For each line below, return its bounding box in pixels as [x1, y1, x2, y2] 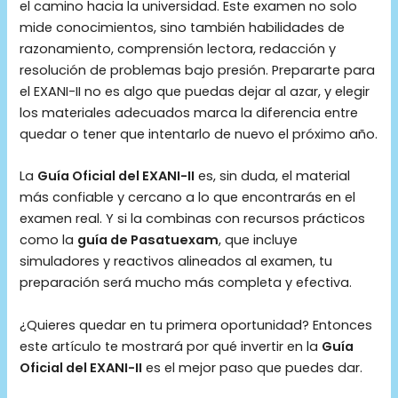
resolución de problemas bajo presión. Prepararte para [20, 60, 376, 79]
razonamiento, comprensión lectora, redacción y [20, 39, 337, 58]
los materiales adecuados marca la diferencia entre [20, 103, 359, 122]
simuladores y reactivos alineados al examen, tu [20, 252, 333, 271]
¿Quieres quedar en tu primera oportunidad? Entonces [20, 315, 373, 334]
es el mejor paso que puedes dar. [142, 358, 363, 377]
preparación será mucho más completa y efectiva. [20, 274, 353, 292]
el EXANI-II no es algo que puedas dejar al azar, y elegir [20, 82, 370, 100]
